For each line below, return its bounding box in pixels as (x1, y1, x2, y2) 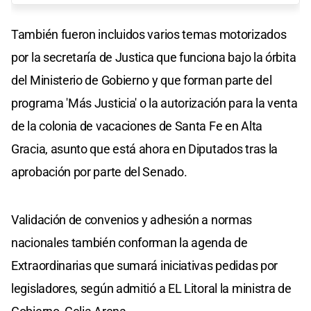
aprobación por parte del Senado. (11, 164, 187, 179)
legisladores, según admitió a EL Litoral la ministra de (11, 280, 292, 296)
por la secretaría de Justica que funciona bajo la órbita (11, 49, 296, 65)
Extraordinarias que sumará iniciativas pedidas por (11, 258, 278, 273)
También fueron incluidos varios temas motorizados (11, 26, 287, 42)
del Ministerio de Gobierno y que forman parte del (11, 72, 272, 87)
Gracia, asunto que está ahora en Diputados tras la (11, 141, 278, 156)
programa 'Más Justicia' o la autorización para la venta (11, 95, 298, 110)
